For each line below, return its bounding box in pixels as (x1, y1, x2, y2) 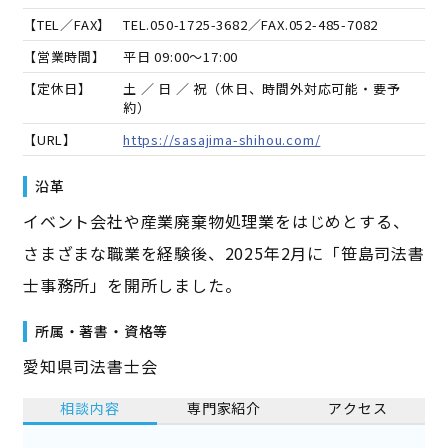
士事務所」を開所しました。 (22, 272, 242, 297)
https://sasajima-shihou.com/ (122, 129, 321, 149)
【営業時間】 (22, 46, 106, 66)
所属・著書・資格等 (34, 320, 169, 341)
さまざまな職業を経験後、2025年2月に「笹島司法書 (22, 240, 425, 265)
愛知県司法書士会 (22, 353, 158, 378)
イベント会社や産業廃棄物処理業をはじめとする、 (22, 208, 410, 233)
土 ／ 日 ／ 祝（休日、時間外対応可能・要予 (122, 78, 401, 98)
